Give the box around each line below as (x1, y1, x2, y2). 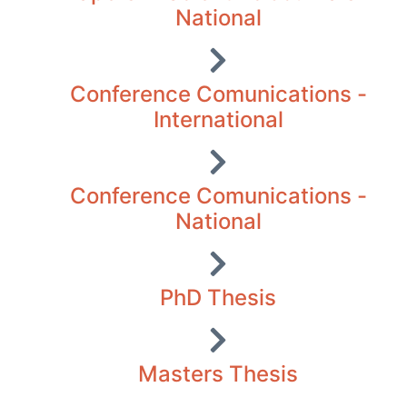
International (153, 105, 283, 133)
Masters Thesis (138, 360, 298, 387)
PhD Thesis (160, 283, 276, 311)
